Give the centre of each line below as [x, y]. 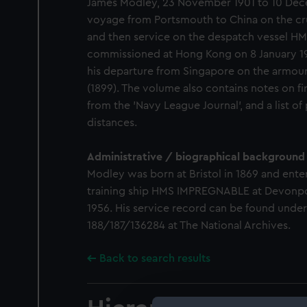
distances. [112, 123]
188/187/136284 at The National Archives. [189, 225]
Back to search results [155, 258]
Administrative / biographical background [196, 157]
